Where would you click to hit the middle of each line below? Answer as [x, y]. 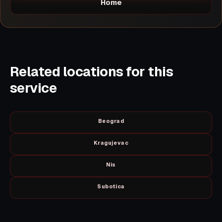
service [33, 88]
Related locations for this [92, 71]
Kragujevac [111, 143]
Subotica [111, 187]
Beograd [111, 121]
